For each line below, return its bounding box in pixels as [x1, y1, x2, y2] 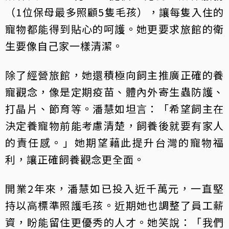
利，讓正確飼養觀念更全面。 [5, 151, 145, 167]
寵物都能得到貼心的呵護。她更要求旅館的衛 [5, 21, 224, 36]
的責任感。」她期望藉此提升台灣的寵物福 [5, 134, 224, 150]
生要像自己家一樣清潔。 [5, 38, 123, 53]
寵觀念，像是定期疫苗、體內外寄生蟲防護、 [5, 84, 224, 99]
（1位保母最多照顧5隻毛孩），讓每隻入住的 [5, 4, 224, 19]
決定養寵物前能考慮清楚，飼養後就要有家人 [5, 118, 224, 133]
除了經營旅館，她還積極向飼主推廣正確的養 [5, 67, 224, 82]
